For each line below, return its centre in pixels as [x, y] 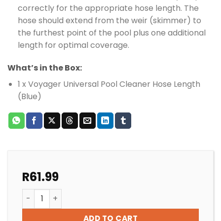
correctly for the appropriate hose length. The [108, 8]
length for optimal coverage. [73, 45]
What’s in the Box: [45, 68]
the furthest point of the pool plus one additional [111, 33]
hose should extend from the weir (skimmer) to [109, 20]
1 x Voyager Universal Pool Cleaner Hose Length [109, 84]
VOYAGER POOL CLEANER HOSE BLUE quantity [105, 194]
